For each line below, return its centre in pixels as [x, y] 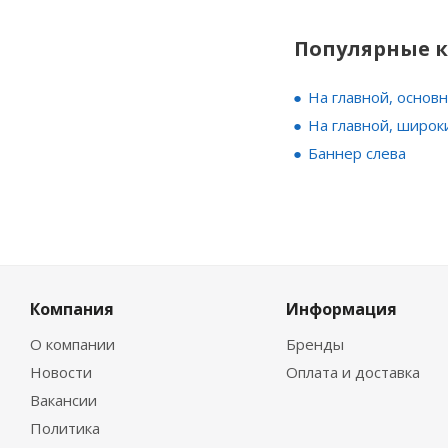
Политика [65, 428]
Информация [341, 309]
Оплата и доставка [352, 372]
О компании [72, 344]
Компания [72, 309]
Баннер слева [357, 153]
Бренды [314, 344]
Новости [61, 372]
